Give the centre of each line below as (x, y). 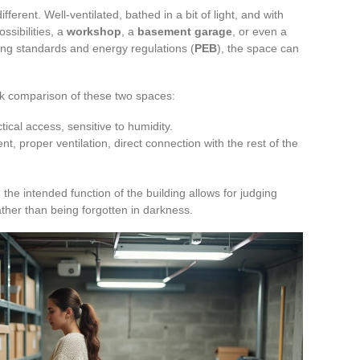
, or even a (260, 31)
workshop (94, 31)
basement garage (185, 31)
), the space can (258, 48)
